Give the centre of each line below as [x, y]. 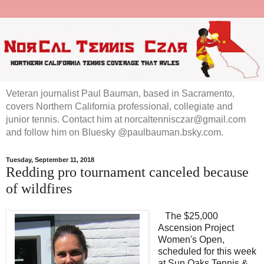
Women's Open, [191, 240]
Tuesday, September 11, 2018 [50, 160]
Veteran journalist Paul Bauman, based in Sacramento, [120, 93]
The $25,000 [188, 216]
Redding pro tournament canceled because [127, 171]
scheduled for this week [207, 252]
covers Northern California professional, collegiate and [119, 106]
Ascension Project [196, 228]
